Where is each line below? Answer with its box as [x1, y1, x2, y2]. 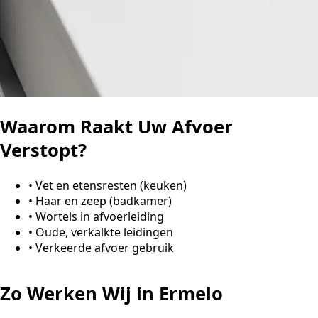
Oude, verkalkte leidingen [35, 224, 173, 240]
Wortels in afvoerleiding [35, 208, 164, 224]
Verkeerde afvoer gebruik [35, 239, 174, 256]
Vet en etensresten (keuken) [35, 177, 187, 193]
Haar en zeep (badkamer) [35, 192, 172, 209]
